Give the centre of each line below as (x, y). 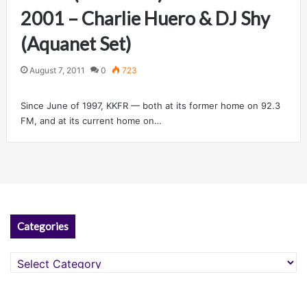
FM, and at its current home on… (91, 120)
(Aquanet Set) (75, 43)
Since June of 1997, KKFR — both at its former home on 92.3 (150, 105)
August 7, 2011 (57, 70)
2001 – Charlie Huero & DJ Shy (145, 18)
